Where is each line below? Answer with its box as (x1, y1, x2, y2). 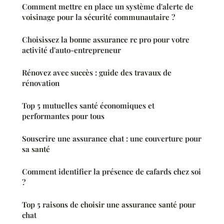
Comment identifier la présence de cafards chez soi (22, 166, 201, 176)
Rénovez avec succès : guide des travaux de (22, 67, 171, 77)
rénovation (22, 77, 59, 88)
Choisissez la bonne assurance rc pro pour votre (22, 34, 189, 44)
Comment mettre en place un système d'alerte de (22, 1, 193, 11)
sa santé (22, 143, 50, 154)
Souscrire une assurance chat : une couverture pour (22, 133, 201, 143)
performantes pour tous (22, 110, 104, 121)
